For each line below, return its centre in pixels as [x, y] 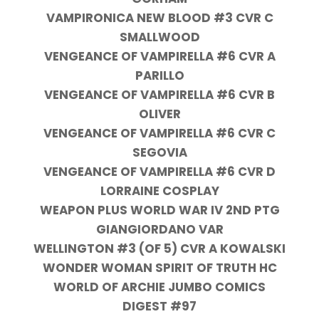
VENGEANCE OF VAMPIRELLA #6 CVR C [159, 134]
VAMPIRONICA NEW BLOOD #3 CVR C [159, 18]
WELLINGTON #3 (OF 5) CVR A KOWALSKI [159, 249]
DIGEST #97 [159, 307]
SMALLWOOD [159, 37]
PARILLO [159, 76]
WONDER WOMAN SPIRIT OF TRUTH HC [159, 268]
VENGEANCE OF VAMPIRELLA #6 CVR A [159, 57]
